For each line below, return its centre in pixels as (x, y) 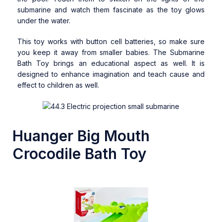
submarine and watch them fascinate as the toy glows (111, 10)
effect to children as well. (58, 85)
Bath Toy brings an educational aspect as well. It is (111, 63)
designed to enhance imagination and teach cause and (111, 74)
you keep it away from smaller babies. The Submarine (111, 53)
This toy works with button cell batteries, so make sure (111, 42)
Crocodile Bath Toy (80, 154)
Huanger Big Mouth (81, 136)
